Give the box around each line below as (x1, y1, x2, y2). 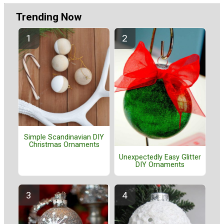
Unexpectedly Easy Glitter (119, 152, 201, 161)
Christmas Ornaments (28, 140, 99, 149)
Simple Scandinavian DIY (24, 132, 104, 141)
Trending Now (16, 11, 81, 23)
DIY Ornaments (135, 160, 184, 169)
